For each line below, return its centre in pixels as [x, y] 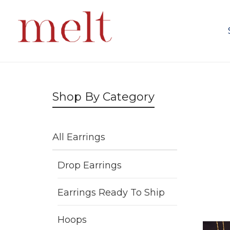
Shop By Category [103, 97]
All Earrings [79, 137]
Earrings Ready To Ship [111, 193]
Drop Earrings [90, 165]
